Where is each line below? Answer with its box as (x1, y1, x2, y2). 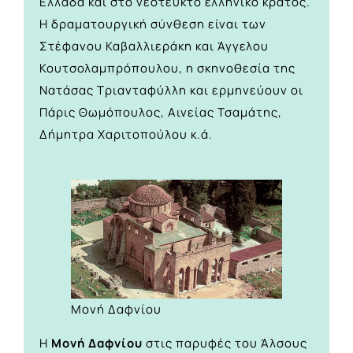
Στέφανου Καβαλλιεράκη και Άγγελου (39, 38, 269, 55)
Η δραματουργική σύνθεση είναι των (39, 16, 266, 33)
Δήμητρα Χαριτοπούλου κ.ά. (39, 126, 213, 143)
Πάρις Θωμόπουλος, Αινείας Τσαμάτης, (39, 104, 282, 121)
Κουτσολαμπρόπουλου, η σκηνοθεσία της (39, 60, 295, 77)
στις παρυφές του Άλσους (143, 334, 307, 351)
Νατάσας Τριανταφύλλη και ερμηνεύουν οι (39, 82, 303, 99)
